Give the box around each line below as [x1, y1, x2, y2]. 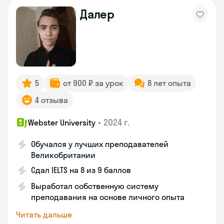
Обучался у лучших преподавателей [31, 139, 168, 149]
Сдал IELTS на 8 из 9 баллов [31, 165, 131, 175]
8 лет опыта [147, 78, 191, 88]
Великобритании [31, 150, 95, 160]
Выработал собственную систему [31, 181, 158, 191]
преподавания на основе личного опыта [31, 192, 184, 202]
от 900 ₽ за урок [63, 78, 123, 88]
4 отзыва [35, 95, 68, 105]
